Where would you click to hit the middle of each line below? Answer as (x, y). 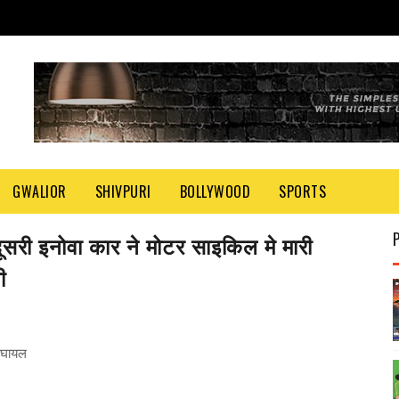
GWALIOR (40, 191)
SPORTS (302, 191)
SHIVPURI (123, 191)
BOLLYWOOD (215, 191)
